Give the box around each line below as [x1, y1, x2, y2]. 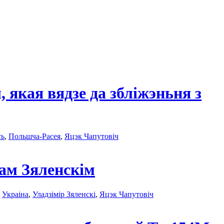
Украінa [2, 189, 28, 198]
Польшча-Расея [8, 131, 60, 140]
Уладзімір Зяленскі [32, 189, 95, 198]
